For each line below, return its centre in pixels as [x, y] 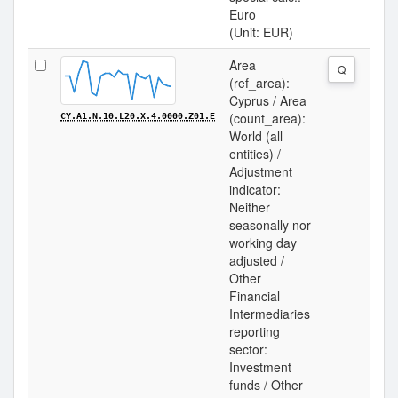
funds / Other [266, 385]
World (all [256, 136]
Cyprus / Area [268, 100]
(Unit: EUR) [261, 32]
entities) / [255, 154]
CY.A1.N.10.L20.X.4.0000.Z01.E [138, 116]
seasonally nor [270, 225]
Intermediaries [270, 314]
